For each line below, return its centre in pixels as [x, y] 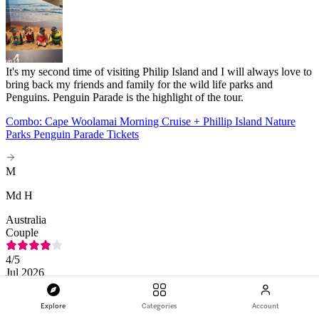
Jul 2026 [25, 272]
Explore [53, 305]
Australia [26, 219]
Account [266, 305]
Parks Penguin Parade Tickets [72, 134]
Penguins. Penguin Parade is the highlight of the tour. [125, 97]
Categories [159, 305]
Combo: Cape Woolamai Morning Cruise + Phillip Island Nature [151, 121]
